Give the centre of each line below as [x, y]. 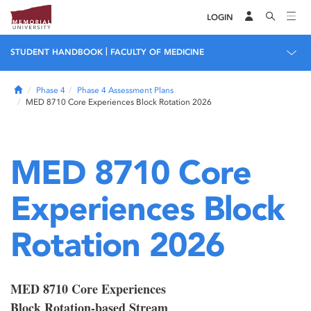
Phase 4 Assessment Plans [125, 90]
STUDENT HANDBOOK [57, 52]
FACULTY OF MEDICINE [157, 52]
